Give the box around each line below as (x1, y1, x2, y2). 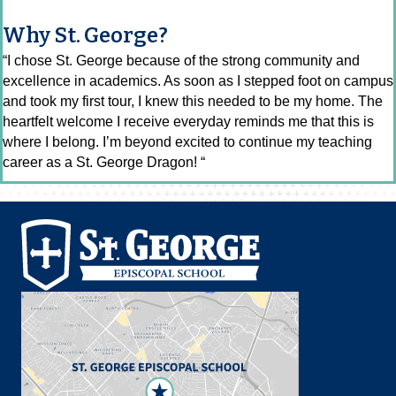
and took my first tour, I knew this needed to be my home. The (3, 94, 383, 110)
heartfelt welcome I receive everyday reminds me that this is (3, 114, 374, 130)
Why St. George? (3, 23, 168, 49)
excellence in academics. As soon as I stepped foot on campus (3, 73, 393, 89)
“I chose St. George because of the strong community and (3, 53, 360, 69)
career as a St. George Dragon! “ (3, 155, 205, 171)
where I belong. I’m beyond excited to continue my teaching (3, 134, 372, 150)
